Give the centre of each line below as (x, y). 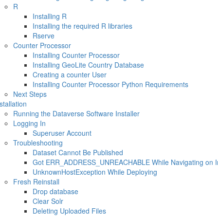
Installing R (49, 16)
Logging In (29, 123)
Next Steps (30, 94)
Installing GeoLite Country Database (88, 65)
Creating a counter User (69, 74)
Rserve (43, 36)
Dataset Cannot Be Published (78, 152)
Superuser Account (62, 133)
